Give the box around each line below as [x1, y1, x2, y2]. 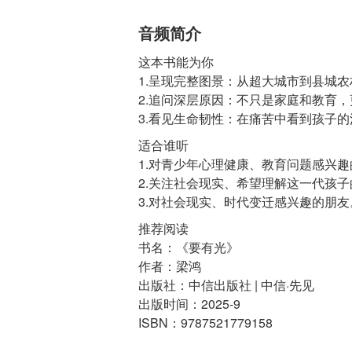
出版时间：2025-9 [137, 294, 240, 313]
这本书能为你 [137, 52, 214, 71]
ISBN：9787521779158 [137, 313, 273, 332]
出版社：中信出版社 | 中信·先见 [137, 275, 314, 294]
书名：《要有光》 [137, 237, 239, 256]
